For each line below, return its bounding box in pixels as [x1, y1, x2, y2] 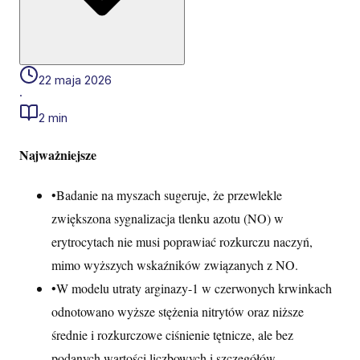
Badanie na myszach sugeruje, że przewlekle [56, 186, 282, 203]
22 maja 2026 [39, 72, 112, 88]
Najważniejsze [19, 145, 96, 164]
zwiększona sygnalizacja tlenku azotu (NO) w [51, 209, 284, 227]
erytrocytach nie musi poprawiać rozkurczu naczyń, [51, 232, 313, 250]
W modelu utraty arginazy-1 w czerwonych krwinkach [56, 279, 332, 297]
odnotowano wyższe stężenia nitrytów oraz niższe [51, 302, 304, 320]
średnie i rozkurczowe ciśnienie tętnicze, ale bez [51, 325, 293, 343]
